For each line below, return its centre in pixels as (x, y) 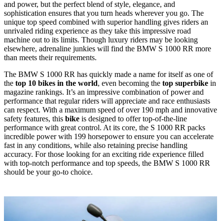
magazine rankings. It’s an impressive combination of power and (104, 92)
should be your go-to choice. (48, 172)
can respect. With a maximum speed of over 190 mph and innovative (110, 110)
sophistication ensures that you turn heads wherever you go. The (104, 13)
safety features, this (35, 118)
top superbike (185, 83)
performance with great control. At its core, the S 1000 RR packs (105, 127)
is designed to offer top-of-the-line (134, 118)
